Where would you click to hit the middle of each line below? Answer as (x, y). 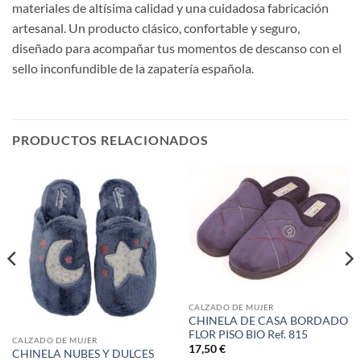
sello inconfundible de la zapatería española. (133, 68)
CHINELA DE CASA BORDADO (268, 320)
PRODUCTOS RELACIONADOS (110, 140)
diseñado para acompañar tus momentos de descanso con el (177, 48)
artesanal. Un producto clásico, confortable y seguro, (156, 28)
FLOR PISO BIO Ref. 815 (248, 334)
